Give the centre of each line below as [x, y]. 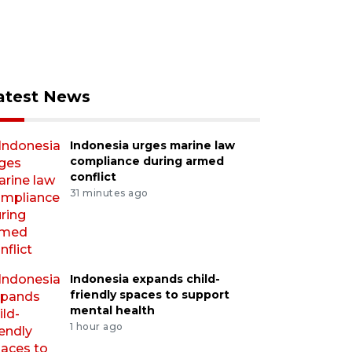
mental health [112, 310]
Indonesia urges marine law [152, 145]
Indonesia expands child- [145, 279]
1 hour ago [96, 326]
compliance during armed [147, 161]
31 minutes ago [109, 192]
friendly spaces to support [149, 295]
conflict [93, 177]
